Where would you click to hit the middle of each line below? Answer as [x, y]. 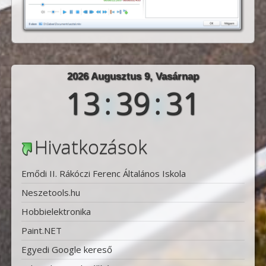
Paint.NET [42, 230]
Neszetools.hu [51, 192]
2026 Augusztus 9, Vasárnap [133, 77]
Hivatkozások [91, 147]
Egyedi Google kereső [67, 249]
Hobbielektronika [56, 211]
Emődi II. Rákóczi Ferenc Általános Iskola [104, 173]
